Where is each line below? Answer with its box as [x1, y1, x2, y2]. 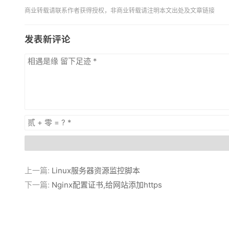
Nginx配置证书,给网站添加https [52, 179, 162, 190]
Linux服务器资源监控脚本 [52, 165, 140, 175]
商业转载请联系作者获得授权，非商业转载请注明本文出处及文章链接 [25, 6, 215, 14]
